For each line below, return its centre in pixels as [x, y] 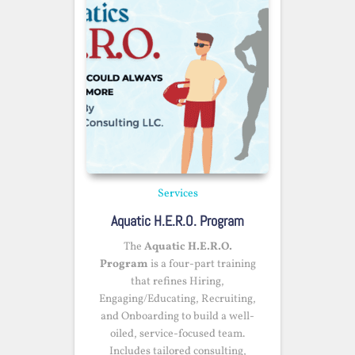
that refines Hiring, [177, 282]
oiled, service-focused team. [177, 334]
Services [177, 194]
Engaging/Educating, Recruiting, [177, 299]
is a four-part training [202, 264]
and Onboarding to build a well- [177, 317]
